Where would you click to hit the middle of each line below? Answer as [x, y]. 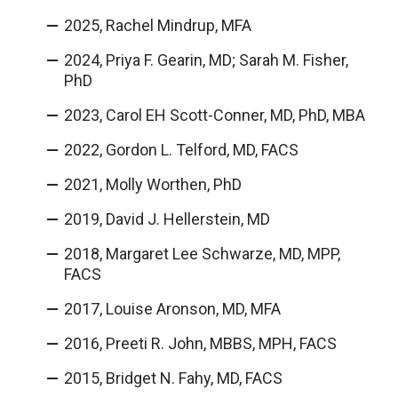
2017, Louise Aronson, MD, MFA [173, 309]
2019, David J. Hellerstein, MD [167, 219]
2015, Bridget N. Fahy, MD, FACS [174, 378]
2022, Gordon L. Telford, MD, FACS [182, 150]
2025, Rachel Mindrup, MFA [158, 26]
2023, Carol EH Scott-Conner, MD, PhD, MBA [215, 115]
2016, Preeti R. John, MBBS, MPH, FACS [201, 344]
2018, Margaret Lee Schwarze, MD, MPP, [203, 254]
